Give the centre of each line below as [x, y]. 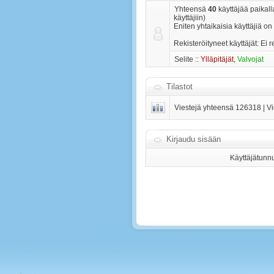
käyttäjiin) [190, 18]
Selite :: [187, 59]
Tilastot [180, 87]
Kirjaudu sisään [194, 139]
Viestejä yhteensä [205, 108]
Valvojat [250, 59]
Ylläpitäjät [217, 59]
